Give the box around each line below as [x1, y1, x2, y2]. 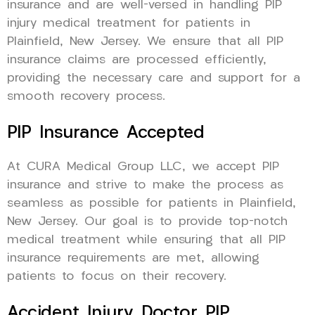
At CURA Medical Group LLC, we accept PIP [7, 160, 279, 173]
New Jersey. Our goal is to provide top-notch [7, 215, 288, 228]
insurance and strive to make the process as [7, 179, 283, 191]
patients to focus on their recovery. [7, 270, 226, 283]
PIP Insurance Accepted [7, 124, 205, 142]
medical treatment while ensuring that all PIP [7, 233, 285, 246]
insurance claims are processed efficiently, [7, 53, 266, 66]
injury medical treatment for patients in [7, 17, 250, 30]
